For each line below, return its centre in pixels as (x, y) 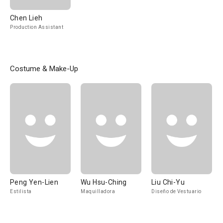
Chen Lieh (26, 18)
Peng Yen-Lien (34, 182)
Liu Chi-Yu (168, 182)
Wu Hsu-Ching (104, 182)
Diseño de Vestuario (176, 191)
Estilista (21, 191)
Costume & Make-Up (44, 69)
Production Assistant (37, 27)
